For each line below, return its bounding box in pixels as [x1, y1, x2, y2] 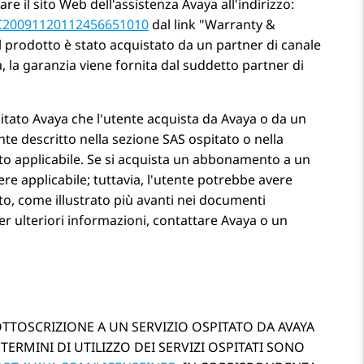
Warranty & [205, 15, 275, 34]
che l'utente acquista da [68, 110, 221, 128]
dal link [149, 15, 199, 34]
